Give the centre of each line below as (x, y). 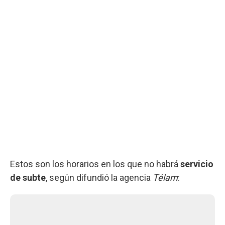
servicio (197, 164)
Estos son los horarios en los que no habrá (95, 164)
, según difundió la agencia (99, 177)
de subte (28, 177)
